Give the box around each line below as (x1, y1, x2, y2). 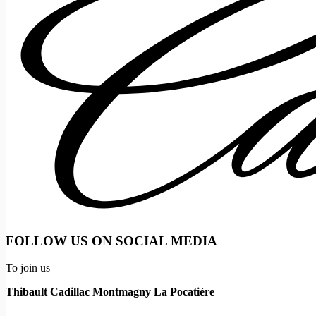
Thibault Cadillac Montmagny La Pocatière (6, 286, 214, 298)
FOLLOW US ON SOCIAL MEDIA (6, 233, 217, 248)
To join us (6, 262, 50, 274)
